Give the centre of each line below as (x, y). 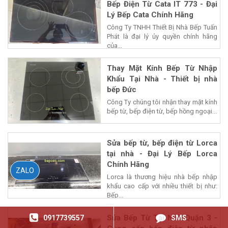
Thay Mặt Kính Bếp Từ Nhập (162, 68)
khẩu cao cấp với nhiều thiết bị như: (162, 186)
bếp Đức (122, 90)
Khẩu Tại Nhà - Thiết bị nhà (162, 79)
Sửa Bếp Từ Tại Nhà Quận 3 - (162, 218)
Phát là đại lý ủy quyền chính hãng (162, 37)
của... (115, 46)
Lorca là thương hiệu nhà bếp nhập (162, 177)
